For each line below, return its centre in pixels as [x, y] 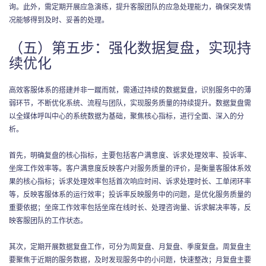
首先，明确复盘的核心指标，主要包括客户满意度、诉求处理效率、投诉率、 [130, 154]
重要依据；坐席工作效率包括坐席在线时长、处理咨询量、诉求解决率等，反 [130, 207]
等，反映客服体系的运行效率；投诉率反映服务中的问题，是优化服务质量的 [130, 194]
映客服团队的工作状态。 [48, 220]
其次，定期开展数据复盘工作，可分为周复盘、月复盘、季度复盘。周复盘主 [130, 246]
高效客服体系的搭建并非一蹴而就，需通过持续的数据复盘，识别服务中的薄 [130, 89]
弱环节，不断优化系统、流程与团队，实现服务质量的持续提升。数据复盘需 [130, 102]
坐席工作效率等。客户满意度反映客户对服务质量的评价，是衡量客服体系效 [130, 167]
